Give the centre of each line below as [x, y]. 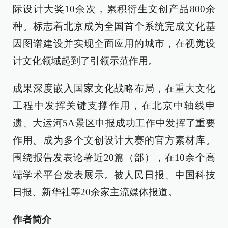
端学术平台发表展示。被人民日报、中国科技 [114, 175]
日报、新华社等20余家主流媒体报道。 [95, 192]
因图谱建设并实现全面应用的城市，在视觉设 [114, 44]
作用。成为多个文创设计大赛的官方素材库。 [114, 140]
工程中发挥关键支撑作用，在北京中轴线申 [114, 106]
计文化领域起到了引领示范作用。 [85, 61]
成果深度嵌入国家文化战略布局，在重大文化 [114, 89]
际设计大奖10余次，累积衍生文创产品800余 [114, 9]
